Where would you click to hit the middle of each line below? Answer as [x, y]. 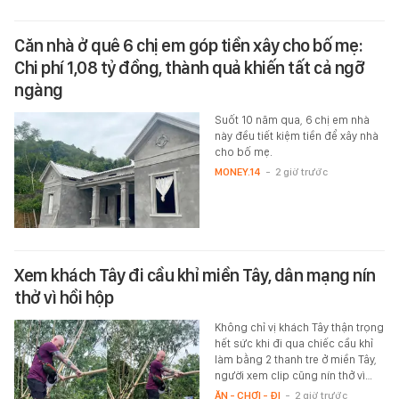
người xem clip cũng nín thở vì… [293, 375]
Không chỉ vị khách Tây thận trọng [299, 327]
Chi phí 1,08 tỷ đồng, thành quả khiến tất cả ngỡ [189, 67]
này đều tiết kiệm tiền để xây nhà [296, 135]
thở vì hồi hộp [64, 297]
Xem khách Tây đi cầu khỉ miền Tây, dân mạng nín [195, 275]
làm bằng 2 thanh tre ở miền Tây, [295, 359]
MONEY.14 [237, 171]
